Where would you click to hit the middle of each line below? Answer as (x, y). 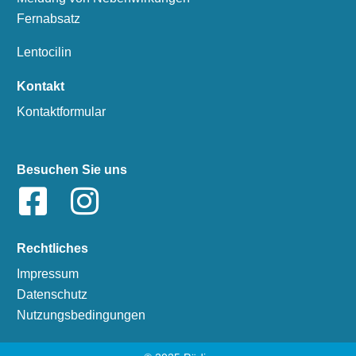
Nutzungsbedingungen (81, 315)
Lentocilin (44, 52)
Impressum (48, 274)
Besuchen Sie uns (72, 170)
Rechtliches (52, 249)
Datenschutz (52, 295)
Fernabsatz (48, 19)
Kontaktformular (61, 112)
